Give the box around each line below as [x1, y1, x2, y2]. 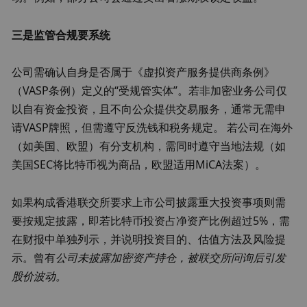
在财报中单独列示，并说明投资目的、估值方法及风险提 [12, 231, 286, 247]
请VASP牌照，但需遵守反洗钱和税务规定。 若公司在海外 [12, 120, 293, 136]
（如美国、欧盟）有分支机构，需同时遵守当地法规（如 [12, 138, 286, 154]
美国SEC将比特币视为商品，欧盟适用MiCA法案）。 [12, 157, 267, 173]
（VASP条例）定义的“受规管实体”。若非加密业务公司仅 [12, 83, 288, 99]
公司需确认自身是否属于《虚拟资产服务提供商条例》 [12, 64, 275, 80]
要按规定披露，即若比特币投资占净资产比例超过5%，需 [12, 212, 291, 228]
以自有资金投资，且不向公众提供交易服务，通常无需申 [12, 101, 286, 117]
